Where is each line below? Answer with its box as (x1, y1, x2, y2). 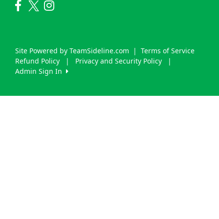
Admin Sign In (15, 66, 66, 76)
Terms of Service (141, 45, 195, 55)
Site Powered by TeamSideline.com (15, 45, 129, 55)
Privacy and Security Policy (75, 56, 162, 66)
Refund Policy (15, 56, 60, 66)
